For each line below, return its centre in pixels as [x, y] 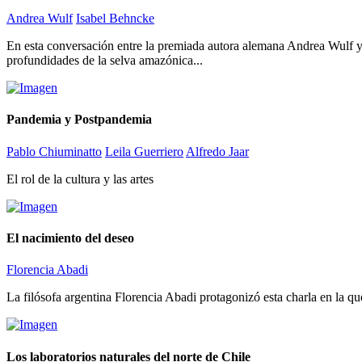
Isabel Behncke [115, 19]
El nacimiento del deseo [70, 238]
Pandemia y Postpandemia [79, 120]
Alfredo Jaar [217, 151]
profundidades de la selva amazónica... [105, 61]
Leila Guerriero [144, 151]
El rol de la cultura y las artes [80, 179]
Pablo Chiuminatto [54, 151]
